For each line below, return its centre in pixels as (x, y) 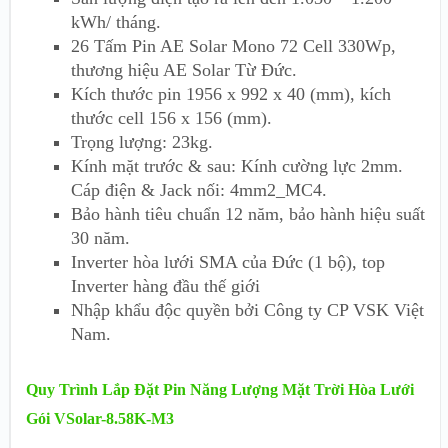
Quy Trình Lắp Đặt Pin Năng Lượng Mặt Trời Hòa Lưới (220, 390)
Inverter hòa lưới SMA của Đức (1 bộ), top (228, 261)
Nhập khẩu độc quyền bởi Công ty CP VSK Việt (247, 309)
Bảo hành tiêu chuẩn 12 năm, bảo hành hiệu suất (248, 213)
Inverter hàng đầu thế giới (165, 285)
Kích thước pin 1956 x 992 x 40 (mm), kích (231, 93)
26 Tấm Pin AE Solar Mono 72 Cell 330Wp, (233, 45)
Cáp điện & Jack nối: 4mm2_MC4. (199, 189)
